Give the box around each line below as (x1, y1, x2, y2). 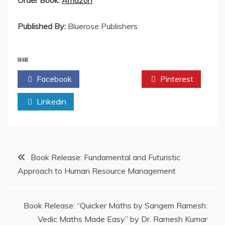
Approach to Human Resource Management (18, 166, 176, 176)
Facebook (34, 74, 72, 84)
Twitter (100, 74, 130, 84)
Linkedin (34, 96, 66, 107)
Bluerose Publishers (66, 21, 138, 32)
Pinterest (158, 74, 194, 84)
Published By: (18, 21, 66, 32)
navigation (7, 171, 65, 190)
